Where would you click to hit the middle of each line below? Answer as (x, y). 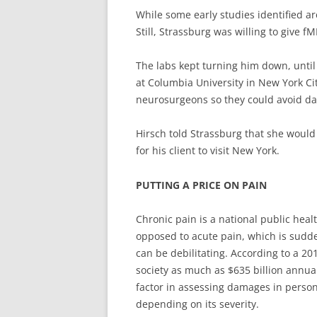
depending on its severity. (197, 304)
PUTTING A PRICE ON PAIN (201, 185)
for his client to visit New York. (208, 150)
